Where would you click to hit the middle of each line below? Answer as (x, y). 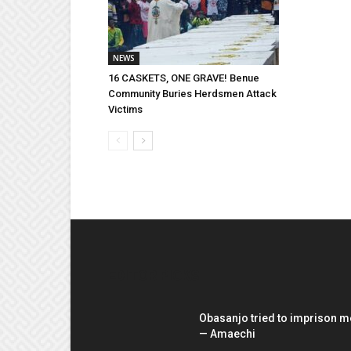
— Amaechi (227, 333)
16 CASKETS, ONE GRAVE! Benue (184, 78)
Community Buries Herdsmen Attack (192, 93)
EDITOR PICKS (154, 275)
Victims (125, 109)
